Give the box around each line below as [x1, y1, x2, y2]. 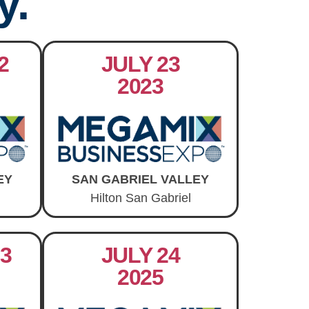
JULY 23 [101, 52, 180, 77]
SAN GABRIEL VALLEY [72, 172, 209, 186]
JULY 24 [101, 243, 180, 268]
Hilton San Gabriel [90, 190, 191, 205]
